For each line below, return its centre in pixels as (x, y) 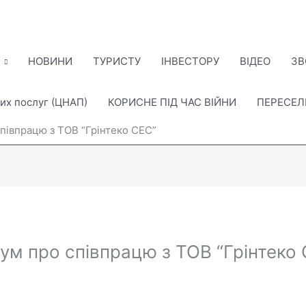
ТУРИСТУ (117, 61)
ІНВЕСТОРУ (190, 61)
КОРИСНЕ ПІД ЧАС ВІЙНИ (172, 102)
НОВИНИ (50, 61)
